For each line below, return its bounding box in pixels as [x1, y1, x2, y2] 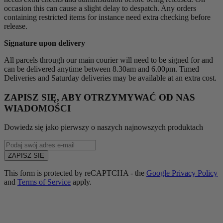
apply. [71, 178, 92, 187]
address [3, 157, 27, 166]
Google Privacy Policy [146, 169, 218, 178]
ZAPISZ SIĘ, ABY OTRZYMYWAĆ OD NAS [4, 92, 195, 103]
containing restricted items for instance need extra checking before [4, 12, 211, 21]
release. [4, 21, 29, 30]
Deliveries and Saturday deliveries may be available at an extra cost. [4, 73, 217, 82]
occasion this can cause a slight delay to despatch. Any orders [4, 3, 196, 12]
